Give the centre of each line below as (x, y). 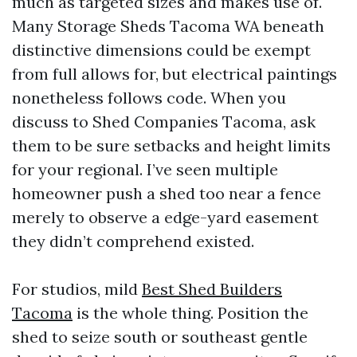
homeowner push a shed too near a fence (167, 193)
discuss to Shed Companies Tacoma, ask (164, 121)
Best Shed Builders (212, 288)
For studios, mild (77, 288)
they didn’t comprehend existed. (133, 241)
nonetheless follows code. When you (149, 97)
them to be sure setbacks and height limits (171, 145)
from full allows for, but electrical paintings (175, 73)
